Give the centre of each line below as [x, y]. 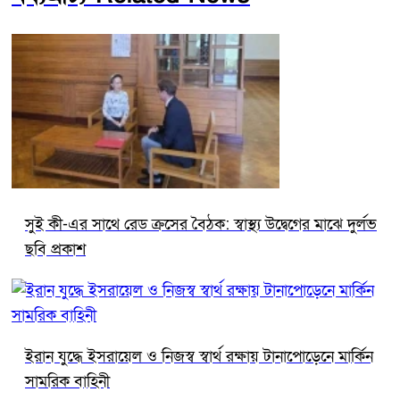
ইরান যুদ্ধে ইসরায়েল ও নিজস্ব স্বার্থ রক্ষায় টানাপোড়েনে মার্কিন [199, 356]
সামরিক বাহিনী [67, 381]
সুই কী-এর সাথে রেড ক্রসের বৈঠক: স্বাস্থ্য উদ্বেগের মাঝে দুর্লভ [201, 224]
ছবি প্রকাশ [55, 249]
